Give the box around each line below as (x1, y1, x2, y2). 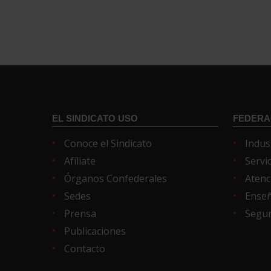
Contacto (64, 241, 106, 255)
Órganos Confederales (64, 171, 168, 185)
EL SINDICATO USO (52, 113, 139, 123)
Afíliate (64, 154, 96, 168)
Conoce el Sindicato (64, 136, 152, 150)
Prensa (64, 206, 97, 220)
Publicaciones (64, 224, 126, 238)
